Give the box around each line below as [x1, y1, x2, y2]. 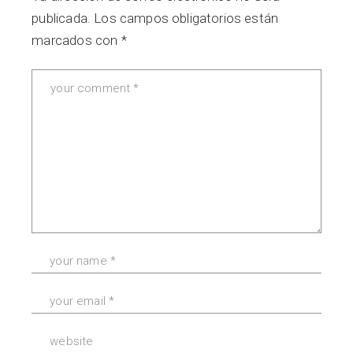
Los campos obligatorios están [94, 10, 279, 27]
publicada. [32, 10, 91, 27]
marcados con [32, 32, 121, 49]
